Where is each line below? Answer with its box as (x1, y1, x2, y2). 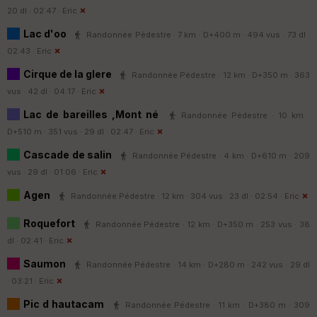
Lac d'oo (23, 27, 69, 40)
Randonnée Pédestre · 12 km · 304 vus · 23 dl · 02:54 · (71, 190, 284, 201)
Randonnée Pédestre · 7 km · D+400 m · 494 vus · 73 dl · (86, 29, 310, 40)
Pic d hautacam (23, 297, 108, 310)
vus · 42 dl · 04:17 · (7, 86, 81, 96)
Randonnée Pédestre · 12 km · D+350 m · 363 (132, 69, 311, 80)
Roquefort (23, 217, 78, 229)
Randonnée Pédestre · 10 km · (180, 110, 310, 120)
